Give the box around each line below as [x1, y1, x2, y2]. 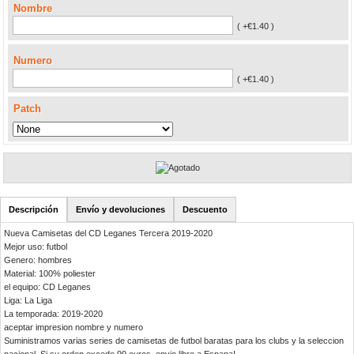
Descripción [9, 205, 58, 215]
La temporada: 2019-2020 [4, 309, 104, 319]
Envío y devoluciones [76, 205, 165, 215]
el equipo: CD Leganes [4, 282, 92, 292]
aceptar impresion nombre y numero [4, 322, 144, 333]
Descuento [183, 205, 228, 215]
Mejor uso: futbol [4, 242, 68, 252]
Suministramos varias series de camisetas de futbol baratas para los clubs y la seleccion [4, 336, 345, 346]
